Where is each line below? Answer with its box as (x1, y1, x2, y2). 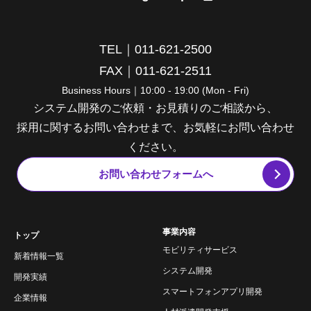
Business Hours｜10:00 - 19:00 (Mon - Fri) (62, 85, 249, 96)
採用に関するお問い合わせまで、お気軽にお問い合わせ (17, 121, 294, 134)
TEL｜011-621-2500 (99, 42, 212, 57)
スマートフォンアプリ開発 (162, 286, 262, 296)
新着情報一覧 (14, 251, 64, 261)
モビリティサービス (162, 244, 237, 255)
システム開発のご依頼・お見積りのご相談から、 (33, 102, 278, 115)
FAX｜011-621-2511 (99, 64, 212, 78)
